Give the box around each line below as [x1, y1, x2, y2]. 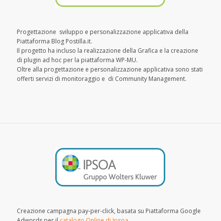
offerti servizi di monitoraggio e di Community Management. [16, 74, 186, 83]
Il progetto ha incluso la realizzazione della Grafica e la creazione [16, 46, 198, 55]
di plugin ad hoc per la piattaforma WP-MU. [16, 55, 138, 64]
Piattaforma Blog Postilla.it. [16, 37, 92, 45]
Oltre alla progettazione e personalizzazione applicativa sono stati [16, 65, 203, 74]
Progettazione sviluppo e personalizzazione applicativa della [16, 27, 188, 36]
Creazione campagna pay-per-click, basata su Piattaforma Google [16, 207, 201, 215]
